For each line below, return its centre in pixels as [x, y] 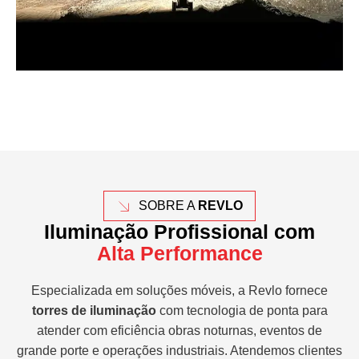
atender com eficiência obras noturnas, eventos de [179, 331]
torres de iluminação [94, 311]
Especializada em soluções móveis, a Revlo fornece [179, 291]
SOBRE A [168, 206]
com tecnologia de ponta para [242, 311]
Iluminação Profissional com [179, 232]
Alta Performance [179, 254]
